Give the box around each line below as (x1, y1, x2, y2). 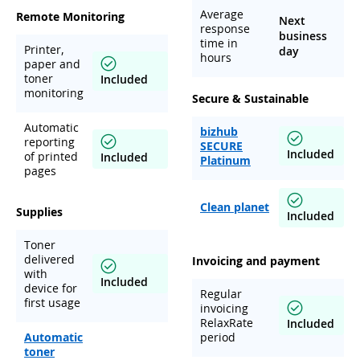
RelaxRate (200, 314, 253, 330)
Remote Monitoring (16, 8, 125, 24)
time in (200, 35, 238, 51)
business (279, 27, 327, 43)
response (200, 20, 250, 36)
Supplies (16, 203, 63, 219)
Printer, (24, 41, 64, 57)
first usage (24, 294, 80, 310)
